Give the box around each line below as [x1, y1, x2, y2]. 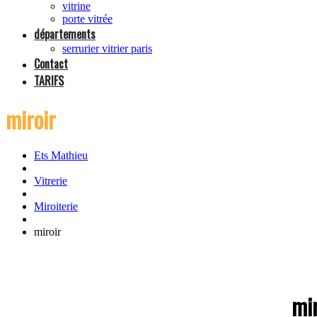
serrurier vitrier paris [62, 42, 152, 54]
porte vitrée [62, 13, 113, 25]
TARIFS [34, 72, 64, 89]
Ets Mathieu [34, 149, 88, 162]
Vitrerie [34, 175, 67, 188]
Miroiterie [34, 200, 78, 213]
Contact [34, 55, 68, 72]
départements [34, 25, 96, 42]
